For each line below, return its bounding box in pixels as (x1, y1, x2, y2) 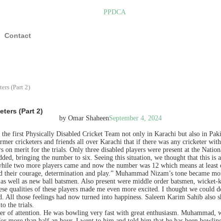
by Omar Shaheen (59, 114, 109, 122)
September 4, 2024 (109, 114, 162, 122)
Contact (4, 31, 31, 39)
